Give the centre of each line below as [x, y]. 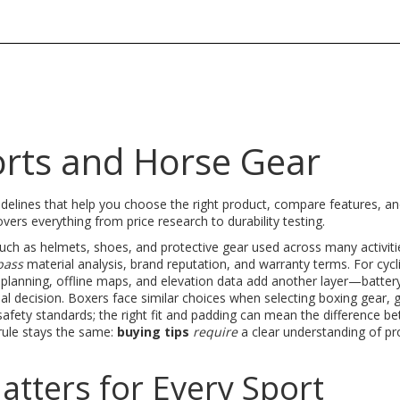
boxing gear [353, 298]
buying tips [153, 332]
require [215, 332]
